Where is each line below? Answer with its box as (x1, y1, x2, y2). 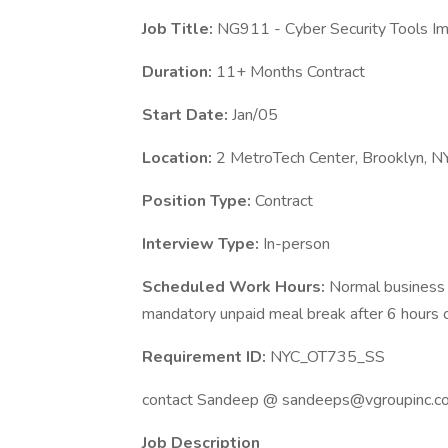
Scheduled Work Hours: (142, 276, 329, 298)
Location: (142, 147, 216, 169)
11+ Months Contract (216, 61, 365, 83)
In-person (263, 233, 330, 255)
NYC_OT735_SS (270, 346, 385, 368)
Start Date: (142, 104, 232, 126)
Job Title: (142, 18, 217, 40)
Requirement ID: (142, 346, 270, 368)
